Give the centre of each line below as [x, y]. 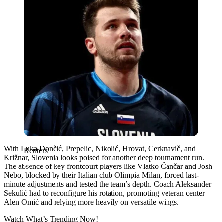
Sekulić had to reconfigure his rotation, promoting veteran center [104, 193]
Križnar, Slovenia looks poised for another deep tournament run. [104, 157]
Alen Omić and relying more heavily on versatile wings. [91, 202]
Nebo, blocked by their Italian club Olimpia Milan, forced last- [101, 175]
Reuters [36, 150]
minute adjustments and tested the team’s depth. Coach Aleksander [108, 184]
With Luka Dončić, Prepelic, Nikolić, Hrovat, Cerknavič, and [100, 148]
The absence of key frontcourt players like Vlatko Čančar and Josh [108, 166]
